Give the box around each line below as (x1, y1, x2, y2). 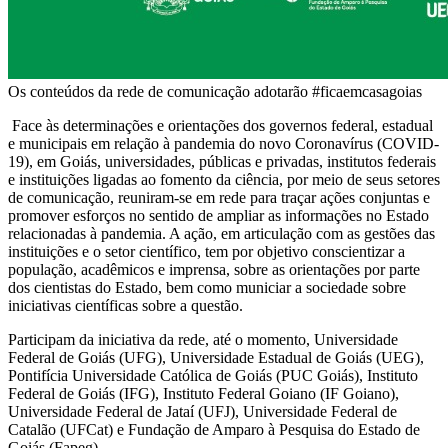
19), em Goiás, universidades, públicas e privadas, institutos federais (8, 152, 436, 170)
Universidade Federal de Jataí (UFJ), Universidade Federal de (8, 402, 397, 420)
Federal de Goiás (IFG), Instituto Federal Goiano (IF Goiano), (8, 384, 399, 402)
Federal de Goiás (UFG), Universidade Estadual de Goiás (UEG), (8, 348, 424, 366)
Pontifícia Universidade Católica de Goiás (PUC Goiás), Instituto (8, 366, 418, 384)
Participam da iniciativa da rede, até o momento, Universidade (8, 330, 398, 348)
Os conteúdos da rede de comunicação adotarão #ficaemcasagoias (8, 82, 422, 100)
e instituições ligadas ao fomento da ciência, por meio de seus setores (8, 170, 440, 188)
